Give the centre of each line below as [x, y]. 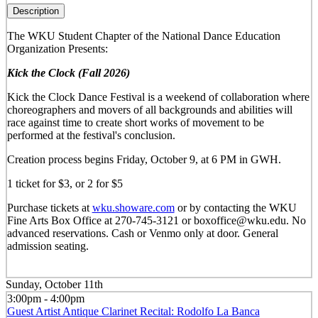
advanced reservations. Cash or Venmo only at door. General [142, 234]
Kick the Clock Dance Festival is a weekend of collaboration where [158, 97]
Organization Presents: [57, 49]
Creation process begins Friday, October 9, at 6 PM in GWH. [144, 160]
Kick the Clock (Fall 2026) [68, 73]
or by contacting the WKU [235, 208]
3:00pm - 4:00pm [45, 298]
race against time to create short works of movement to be [135, 123]
